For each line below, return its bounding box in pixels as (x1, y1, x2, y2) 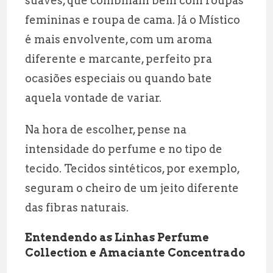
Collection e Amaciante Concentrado (25, 246, 246, 259)
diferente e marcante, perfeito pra (25, 52, 213, 65)
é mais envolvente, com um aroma (25, 32, 213, 46)
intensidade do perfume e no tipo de (25, 142, 223, 155)
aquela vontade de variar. (25, 91, 162, 104)
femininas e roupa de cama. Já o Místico (25, 13, 241, 26)
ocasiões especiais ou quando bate (25, 71, 213, 85)
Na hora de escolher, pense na (25, 122, 187, 136)
